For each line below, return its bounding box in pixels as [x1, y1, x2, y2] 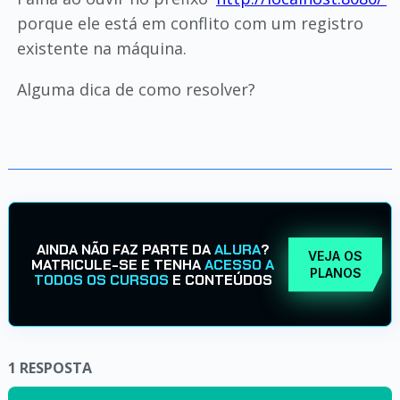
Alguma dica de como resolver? [16, 79, 255, 100]
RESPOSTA [19, 358, 92, 378]
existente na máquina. [16, 37, 187, 59]
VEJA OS [308, 248, 363, 263]
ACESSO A [204, 254, 275, 274]
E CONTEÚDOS [168, 270, 272, 289]
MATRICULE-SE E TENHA [31, 254, 205, 274]
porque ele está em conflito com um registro [16, 12, 363, 34]
